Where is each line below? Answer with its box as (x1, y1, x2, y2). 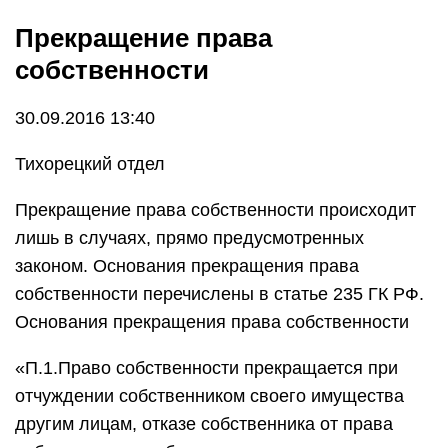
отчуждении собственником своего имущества (15, 386, 404, 406)
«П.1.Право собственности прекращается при (15, 358, 398, 378)
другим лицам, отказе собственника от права (15, 414, 393, 434)
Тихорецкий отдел (15, 154, 165, 174)
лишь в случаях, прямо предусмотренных (15, 228, 364, 248)
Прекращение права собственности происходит (15, 200, 416, 220)
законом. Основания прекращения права (15, 256, 359, 276)
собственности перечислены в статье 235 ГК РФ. (15, 284, 424, 304)
